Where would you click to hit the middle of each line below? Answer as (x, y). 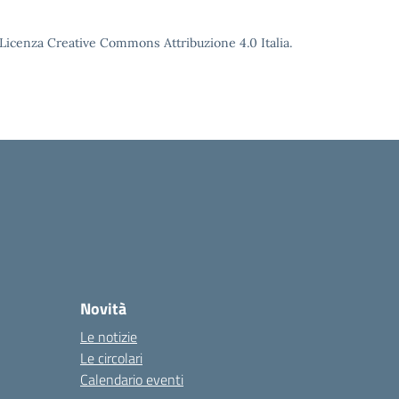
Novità (103, 309)
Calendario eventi (132, 379)
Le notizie (109, 337)
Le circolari (111, 358)
